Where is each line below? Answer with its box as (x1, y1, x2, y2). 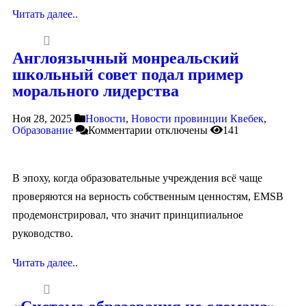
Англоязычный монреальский (12, 48, 239, 67)
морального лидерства (12, 81, 179, 100)
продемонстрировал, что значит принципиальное (12, 208, 243, 221)
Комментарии (88, 124, 152, 136)
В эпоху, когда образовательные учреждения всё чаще (12, 171, 262, 184)
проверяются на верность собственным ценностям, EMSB (12, 190, 283, 202)
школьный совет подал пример (12, 65, 243, 83)
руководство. (12, 227, 73, 239)
